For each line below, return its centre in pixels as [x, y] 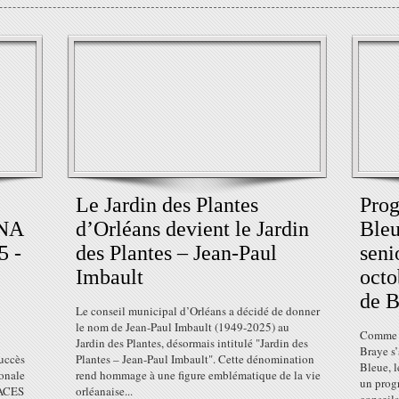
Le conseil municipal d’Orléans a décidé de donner [198, 311]
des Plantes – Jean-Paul [176, 253]
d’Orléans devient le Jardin [192, 229]
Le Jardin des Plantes [167, 205]
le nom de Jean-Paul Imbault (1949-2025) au [183, 327]
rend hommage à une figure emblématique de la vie [198, 375]
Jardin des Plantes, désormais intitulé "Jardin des [192, 343]
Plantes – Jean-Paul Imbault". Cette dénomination [195, 359]
